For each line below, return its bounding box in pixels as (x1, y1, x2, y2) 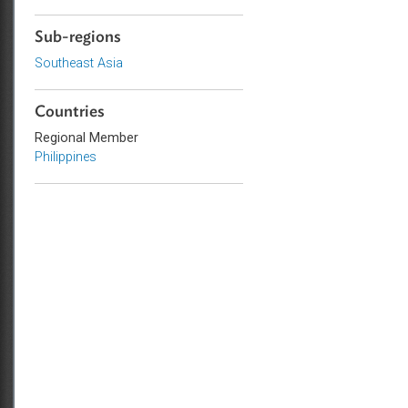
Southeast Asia (128, 107, 228, 125)
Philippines (128, 211, 199, 229)
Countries (128, 160, 208, 179)
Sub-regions (128, 77, 226, 97)
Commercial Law (128, 25, 239, 43)
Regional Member (128, 190, 245, 208)
